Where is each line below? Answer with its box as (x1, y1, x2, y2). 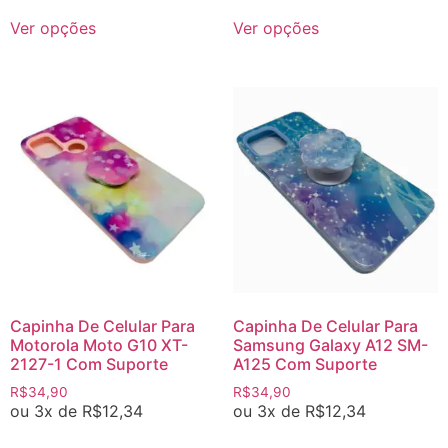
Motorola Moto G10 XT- (10, 334, 188, 355)
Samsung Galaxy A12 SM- (232, 334, 428, 355)
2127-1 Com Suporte (10, 353, 168, 374)
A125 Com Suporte (232, 353, 377, 374)
